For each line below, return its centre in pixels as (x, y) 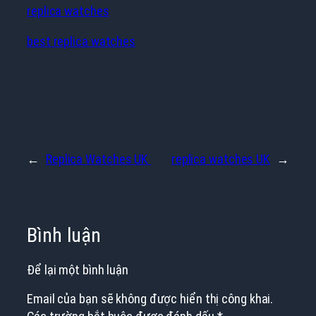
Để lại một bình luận (78, 269)
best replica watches (81, 41)
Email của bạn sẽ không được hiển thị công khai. (150, 299)
